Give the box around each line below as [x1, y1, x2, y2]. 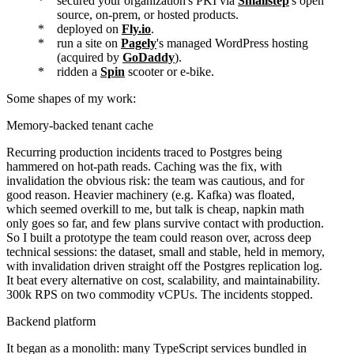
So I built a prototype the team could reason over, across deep [6, 230, 311, 244]
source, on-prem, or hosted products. [57, 7, 239, 21]
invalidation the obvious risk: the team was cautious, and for [6, 173, 304, 187]
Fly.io [122, 21, 151, 36]
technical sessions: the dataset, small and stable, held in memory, [6, 244, 325, 258]
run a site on [57, 36, 121, 50]
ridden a [57, 64, 100, 78]
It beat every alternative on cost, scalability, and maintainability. [6, 273, 320, 287]
